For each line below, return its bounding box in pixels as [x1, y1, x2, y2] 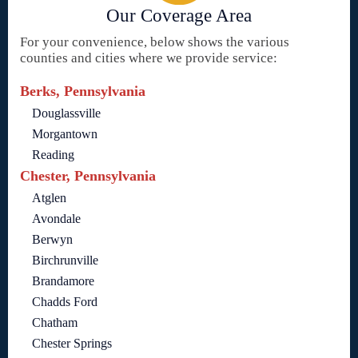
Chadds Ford [32, 295, 97, 309]
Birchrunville [32, 253, 98, 268]
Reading [32, 148, 74, 162]
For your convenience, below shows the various [20, 34, 289, 50]
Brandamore [32, 274, 94, 288]
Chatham [32, 316, 78, 330]
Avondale [32, 212, 81, 226]
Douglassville [32, 106, 101, 121]
